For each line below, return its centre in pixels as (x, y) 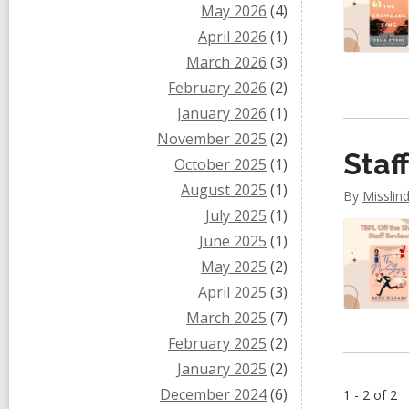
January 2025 (222, 369)
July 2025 (236, 215)
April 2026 (232, 37)
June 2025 (233, 241)
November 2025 (212, 139)
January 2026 (222, 113)
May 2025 (234, 267)
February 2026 (217, 88)
